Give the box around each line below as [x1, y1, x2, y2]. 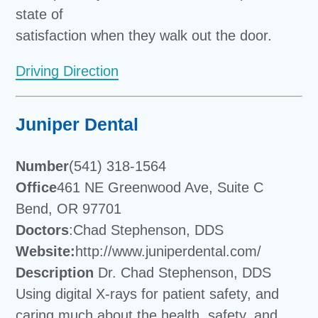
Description [16, 264, 94, 280]
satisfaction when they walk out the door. [16, 27, 273, 43]
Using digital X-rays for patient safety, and [16, 285, 280, 302]
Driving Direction [16, 62, 119, 79]
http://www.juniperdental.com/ [75, 243, 262, 259]
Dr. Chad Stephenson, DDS [94, 264, 272, 280]
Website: [16, 243, 76, 259]
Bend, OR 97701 [16, 200, 122, 216]
